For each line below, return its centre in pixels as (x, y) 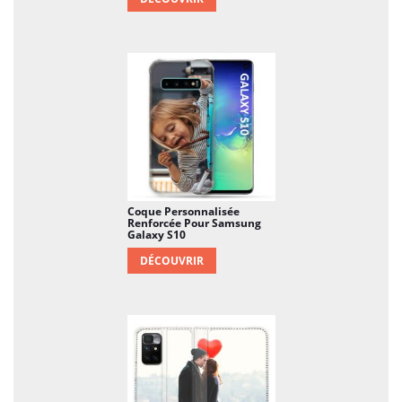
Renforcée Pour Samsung (194, 223)
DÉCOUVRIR (171, 260)
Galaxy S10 (156, 234)
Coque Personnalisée (183, 211)
